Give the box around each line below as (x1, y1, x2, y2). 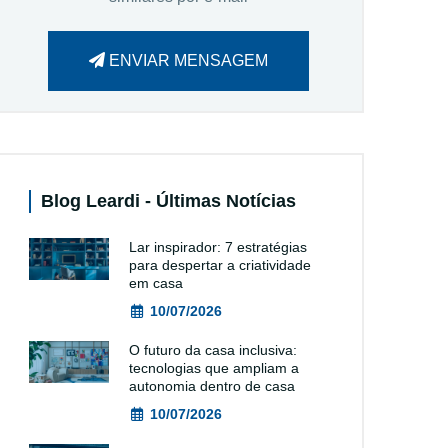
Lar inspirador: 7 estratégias (129, 239, 307, 255)
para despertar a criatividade (129, 257, 311, 273)
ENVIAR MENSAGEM (104, 52, 268, 69)
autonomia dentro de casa (129, 378, 295, 394)
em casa (129, 275, 183, 291)
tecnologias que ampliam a (129, 360, 299, 376)
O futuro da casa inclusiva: (129, 342, 297, 358)
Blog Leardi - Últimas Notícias (41, 191, 296, 211)
